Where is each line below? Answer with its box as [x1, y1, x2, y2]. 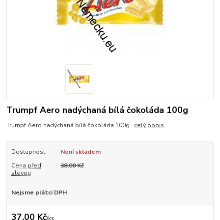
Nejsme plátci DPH [11, 188, 67, 196]
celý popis [134, 121, 165, 129]
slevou [11, 168, 31, 177]
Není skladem [60, 147, 101, 156]
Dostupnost [11, 147, 45, 156]
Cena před [11, 161, 41, 169]
